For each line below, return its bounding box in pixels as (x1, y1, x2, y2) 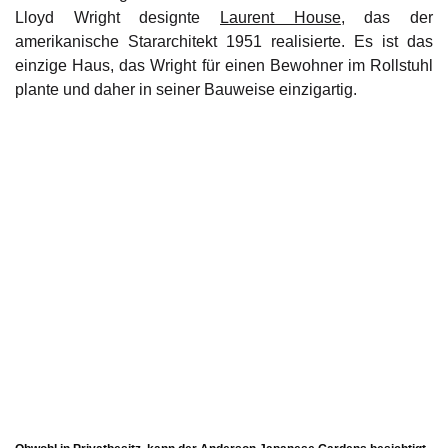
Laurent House (220, 9, 341, 27)
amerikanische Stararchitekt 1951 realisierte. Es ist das (15, 33, 433, 51)
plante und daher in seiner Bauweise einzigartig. (15, 81, 357, 99)
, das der (340, 9, 434, 27)
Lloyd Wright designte (15, 9, 220, 27)
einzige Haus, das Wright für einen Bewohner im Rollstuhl (15, 57, 433, 75)
